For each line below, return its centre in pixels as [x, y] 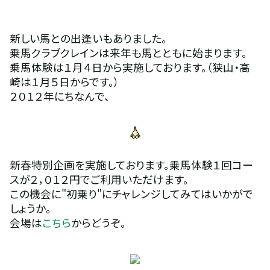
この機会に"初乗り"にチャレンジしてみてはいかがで [131, 194]
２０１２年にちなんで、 [59, 96]
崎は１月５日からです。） [64, 82]
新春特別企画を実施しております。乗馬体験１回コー [131, 165]
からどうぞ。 [98, 223]
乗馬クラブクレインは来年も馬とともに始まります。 [128, 53]
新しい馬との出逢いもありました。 [88, 38]
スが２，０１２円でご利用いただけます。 [99, 179]
